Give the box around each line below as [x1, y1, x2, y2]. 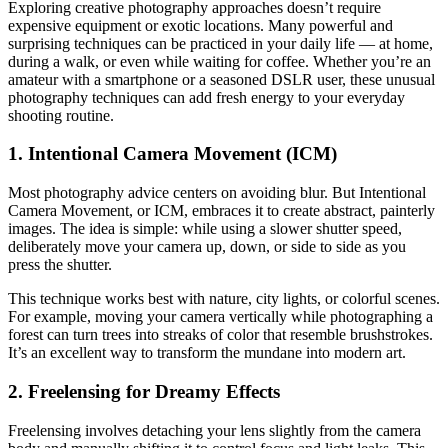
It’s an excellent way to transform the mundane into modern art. [8, 344, 406, 362]
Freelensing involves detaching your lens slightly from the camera [8, 421, 421, 439]
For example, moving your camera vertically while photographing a [8, 308, 433, 326]
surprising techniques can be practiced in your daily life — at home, [8, 34, 433, 52]
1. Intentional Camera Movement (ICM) [8, 143, 337, 165]
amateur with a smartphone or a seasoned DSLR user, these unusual [8, 70, 435, 88]
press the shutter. [8, 256, 112, 274]
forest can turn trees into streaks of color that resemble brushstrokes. [8, 326, 433, 344]
